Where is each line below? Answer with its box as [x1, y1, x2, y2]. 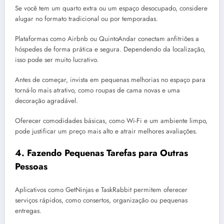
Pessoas [15, 159, 47, 173]
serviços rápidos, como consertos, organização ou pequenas [15, 195, 187, 205]
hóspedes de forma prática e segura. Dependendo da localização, [15, 44, 205, 54]
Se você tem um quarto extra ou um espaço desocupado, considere [15, 3, 207, 13]
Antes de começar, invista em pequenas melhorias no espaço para [15, 75, 205, 85]
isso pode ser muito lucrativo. [15, 54, 98, 64]
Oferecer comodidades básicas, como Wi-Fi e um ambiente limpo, [15, 116, 207, 126]
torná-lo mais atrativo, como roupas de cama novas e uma [15, 85, 180, 95]
